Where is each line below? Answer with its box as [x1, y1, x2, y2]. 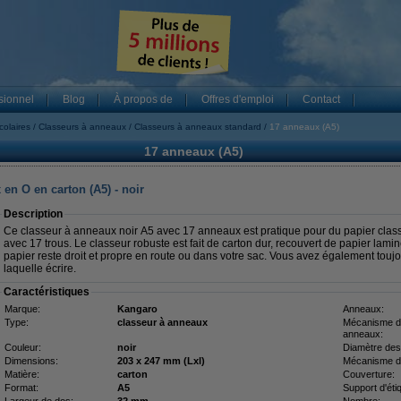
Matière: [4, 369, 39, 380]
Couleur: [4, 342, 41, 353]
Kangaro [117, 303, 158, 314]
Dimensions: [4, 355, 58, 366]
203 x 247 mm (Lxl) [144, 355, 205, 366]
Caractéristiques [4, 286, 90, 298]
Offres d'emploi [201, 93, 274, 106]
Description [4, 208, 63, 220]
